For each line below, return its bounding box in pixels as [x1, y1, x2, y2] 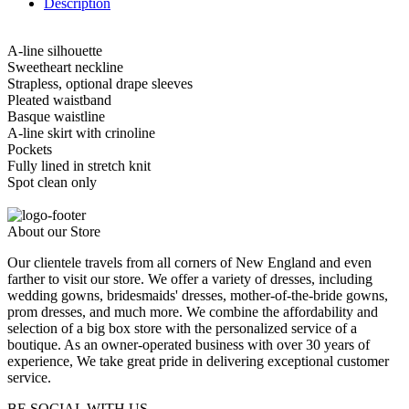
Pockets [7, 141, 52, 157]
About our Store [7, 223, 100, 239]
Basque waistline [7, 108, 105, 124]
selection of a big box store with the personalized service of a [7, 320, 357, 336]
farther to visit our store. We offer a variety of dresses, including [7, 270, 372, 287]
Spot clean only [7, 173, 97, 190]
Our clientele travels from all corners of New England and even [7, 254, 372, 270]
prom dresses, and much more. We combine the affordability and [7, 303, 378, 320]
